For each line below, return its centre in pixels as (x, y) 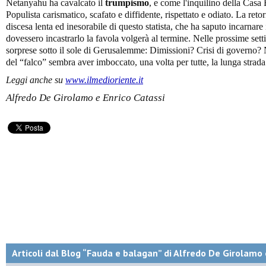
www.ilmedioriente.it (104, 80)
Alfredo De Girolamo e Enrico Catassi (85, 97)
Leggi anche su (36, 80)
